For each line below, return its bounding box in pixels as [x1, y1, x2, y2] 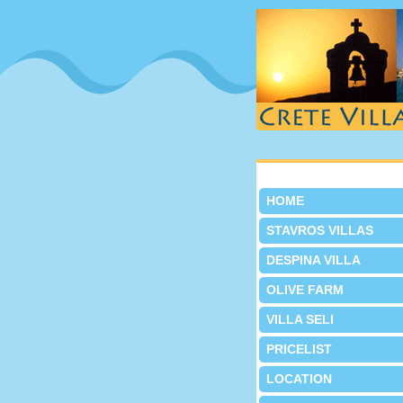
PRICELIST [265, 342, 332, 356]
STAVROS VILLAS [265, 223, 373, 237]
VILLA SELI [265, 312, 334, 327]
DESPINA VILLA [265, 253, 361, 267]
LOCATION [265, 372, 332, 386]
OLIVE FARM [265, 282, 344, 297]
